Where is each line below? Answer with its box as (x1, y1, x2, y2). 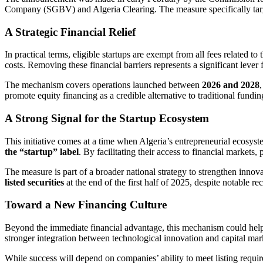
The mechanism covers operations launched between (5, 80, 202, 90)
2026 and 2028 (202, 80, 259, 90)
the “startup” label (5, 146, 79, 157)
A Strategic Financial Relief (5, 25, 136, 38)
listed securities (5, 177, 64, 187)
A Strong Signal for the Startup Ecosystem (5, 112, 209, 125)
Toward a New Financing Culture (5, 198, 167, 211)
